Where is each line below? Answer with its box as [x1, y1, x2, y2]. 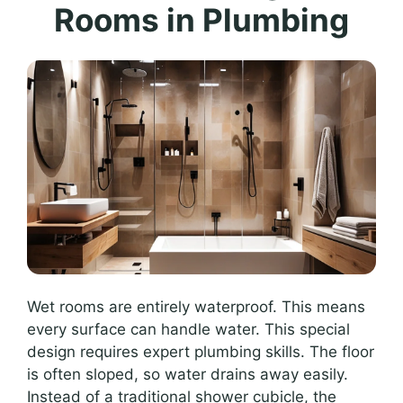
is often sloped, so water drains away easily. [27, 364, 348, 383]
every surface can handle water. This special [27, 319, 350, 338]
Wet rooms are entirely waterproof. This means [27, 297, 365, 316]
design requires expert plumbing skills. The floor [27, 342, 374, 361]
